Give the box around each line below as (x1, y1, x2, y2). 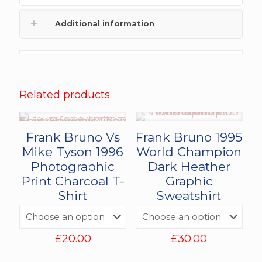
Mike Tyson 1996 (22, 144, 124, 159)
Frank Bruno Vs (26, 129, 120, 144)
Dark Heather (147, 158, 230, 174)
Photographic (31, 158, 115, 174)
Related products (19, 88, 110, 101)
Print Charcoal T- (21, 173, 125, 188)
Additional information (55, 18, 154, 28)
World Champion (136, 144, 242, 159)
